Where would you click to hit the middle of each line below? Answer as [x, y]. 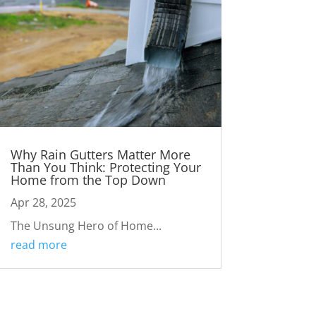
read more [38, 245]
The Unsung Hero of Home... [86, 226]
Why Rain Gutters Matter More [100, 155]
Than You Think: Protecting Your [105, 168]
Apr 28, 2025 [43, 203]
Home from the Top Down [88, 180]
